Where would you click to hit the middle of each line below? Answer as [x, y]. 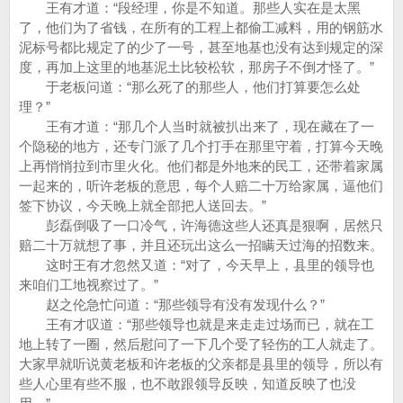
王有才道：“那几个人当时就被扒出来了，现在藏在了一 [197, 126]
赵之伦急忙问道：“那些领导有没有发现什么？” [172, 304]
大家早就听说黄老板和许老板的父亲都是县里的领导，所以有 [201, 364]
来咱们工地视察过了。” [89, 285]
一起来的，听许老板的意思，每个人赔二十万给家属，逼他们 [201, 186]
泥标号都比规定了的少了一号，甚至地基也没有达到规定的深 [201, 47]
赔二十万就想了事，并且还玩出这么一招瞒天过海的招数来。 [201, 245]
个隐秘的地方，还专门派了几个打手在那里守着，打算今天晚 [201, 146]
